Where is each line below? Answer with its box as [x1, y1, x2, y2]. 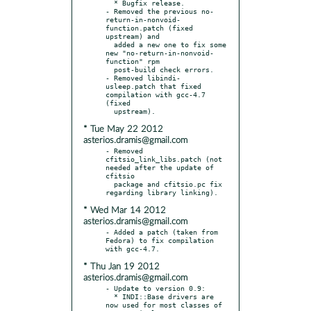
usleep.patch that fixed [106, 81, 201, 90]
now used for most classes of [106, 300, 222, 309]
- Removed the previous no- [106, 6, 214, 15]
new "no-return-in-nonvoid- [106, 48, 214, 57]
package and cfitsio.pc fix [106, 179, 114, 188]
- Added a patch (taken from [106, 227, 218, 236]
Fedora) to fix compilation [106, 235, 214, 244]
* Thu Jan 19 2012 [83, 262, 160, 271]
